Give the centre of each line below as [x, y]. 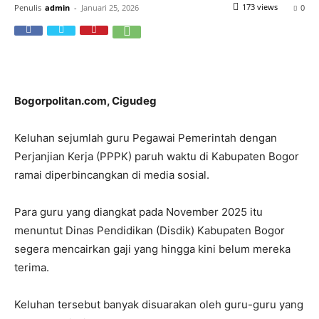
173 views [260, 7]
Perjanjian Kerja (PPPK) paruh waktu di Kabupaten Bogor [157, 156]
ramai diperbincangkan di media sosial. [112, 175]
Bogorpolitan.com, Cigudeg [87, 101]
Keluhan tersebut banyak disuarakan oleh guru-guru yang [159, 304]
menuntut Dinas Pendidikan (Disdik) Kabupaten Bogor [150, 230]
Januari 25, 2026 [110, 7]
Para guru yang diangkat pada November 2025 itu [138, 212]
